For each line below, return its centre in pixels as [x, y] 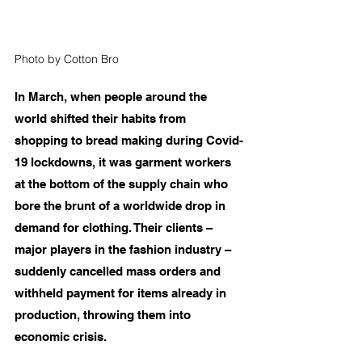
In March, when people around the [112, 97]
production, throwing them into [104, 315]
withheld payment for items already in [122, 293]
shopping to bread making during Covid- [129, 141]
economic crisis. [64, 337]
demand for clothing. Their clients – [115, 228]
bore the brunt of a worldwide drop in [122, 206]
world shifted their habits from [102, 119]
